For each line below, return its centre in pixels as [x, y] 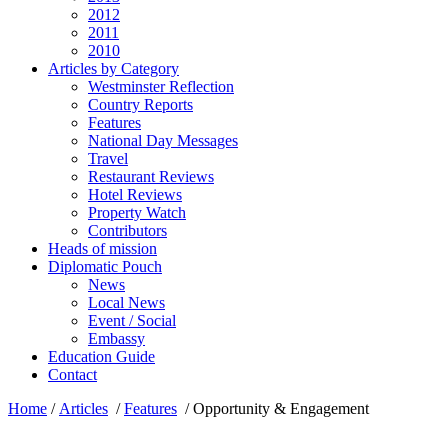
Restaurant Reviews [151, 176]
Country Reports [140, 104]
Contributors [127, 230]
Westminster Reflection [161, 86]
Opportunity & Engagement [281, 408]
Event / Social [132, 320]
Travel [108, 158]
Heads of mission [102, 248]
